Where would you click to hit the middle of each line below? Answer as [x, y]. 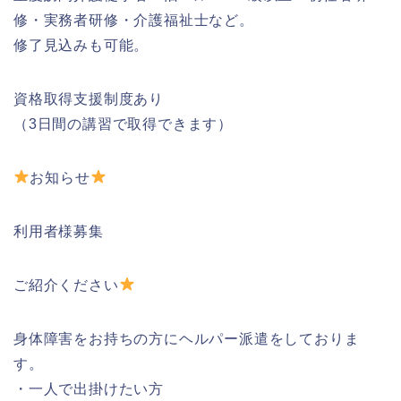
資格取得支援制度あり [89, 98]
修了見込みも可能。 [81, 45]
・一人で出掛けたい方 [89, 388]
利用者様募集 [59, 231]
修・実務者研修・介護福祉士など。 [134, 20]
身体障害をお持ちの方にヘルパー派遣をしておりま [187, 338]
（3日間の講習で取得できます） [123, 124]
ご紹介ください [66, 285]
